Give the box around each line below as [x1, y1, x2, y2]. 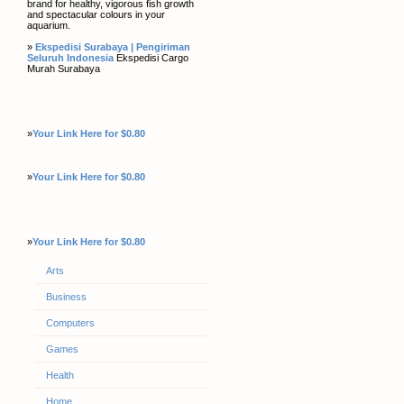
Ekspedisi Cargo [114, 52, 188, 63]
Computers [45, 317, 95, 328]
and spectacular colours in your [27, 9, 165, 20]
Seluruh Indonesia [27, 52, 114, 63]
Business [45, 291, 87, 302]
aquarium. [27, 20, 70, 31]
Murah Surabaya [27, 63, 100, 74]
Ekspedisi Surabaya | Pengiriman [35, 41, 190, 52]
